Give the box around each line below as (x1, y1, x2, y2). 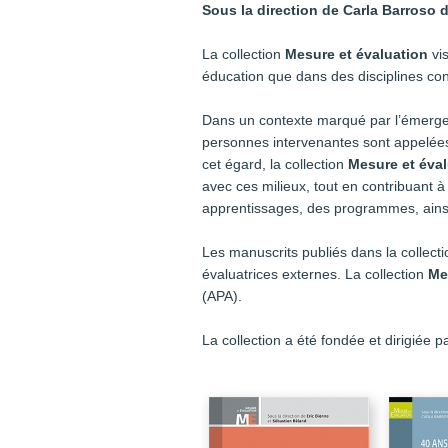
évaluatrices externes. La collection (202, 266, 428, 282)
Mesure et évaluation (285, 46, 428, 62)
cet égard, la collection (202, 156, 348, 172)
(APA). (202, 288, 242, 304)
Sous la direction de (202, 2, 343, 18)
